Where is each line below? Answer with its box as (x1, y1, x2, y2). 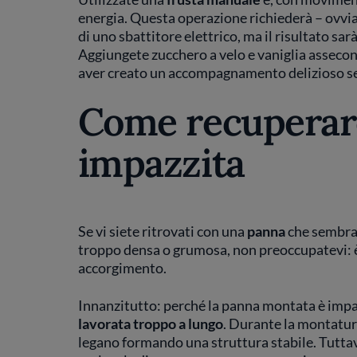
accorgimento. (77, 258, 167, 277)
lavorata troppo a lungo (77, 314, 223, 332)
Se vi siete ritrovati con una (77, 222, 247, 240)
